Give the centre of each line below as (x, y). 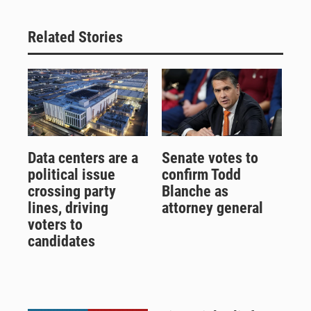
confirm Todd (201, 174)
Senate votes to (210, 158)
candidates (61, 241)
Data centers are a (83, 158)
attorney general (212, 208)
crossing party (72, 191)
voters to (55, 224)
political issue (72, 174)
